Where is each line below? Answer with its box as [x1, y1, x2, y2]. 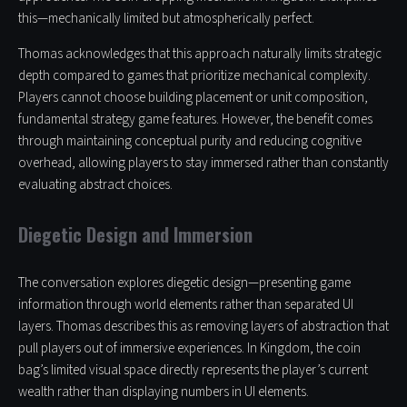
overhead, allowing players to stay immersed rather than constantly [18, 154, 389, 174]
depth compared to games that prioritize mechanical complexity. [18, 66, 371, 86]
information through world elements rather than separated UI [18, 295, 353, 315]
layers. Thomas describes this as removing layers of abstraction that [18, 317, 389, 337]
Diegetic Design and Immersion [18, 221, 253, 249]
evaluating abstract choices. [18, 175, 173, 195]
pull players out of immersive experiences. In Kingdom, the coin [18, 339, 361, 359]
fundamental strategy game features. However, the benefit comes [18, 110, 372, 130]
